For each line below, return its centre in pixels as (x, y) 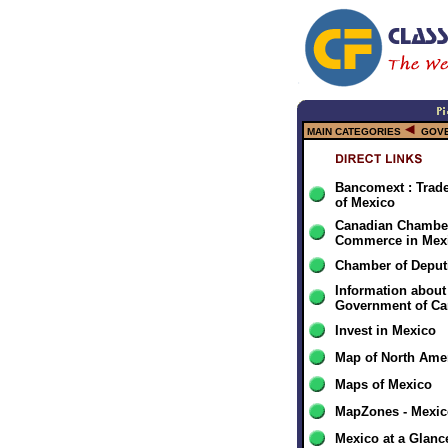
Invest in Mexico (385, 330)
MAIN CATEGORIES (354, 131)
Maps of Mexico (383, 384)
